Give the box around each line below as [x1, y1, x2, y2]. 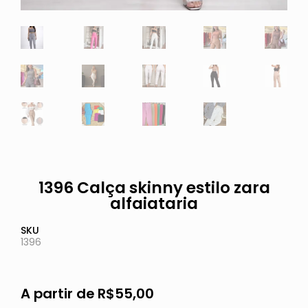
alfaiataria [110, 192, 198, 214]
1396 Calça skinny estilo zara [38, 177, 270, 199]
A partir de [20, 284, 98, 304]
